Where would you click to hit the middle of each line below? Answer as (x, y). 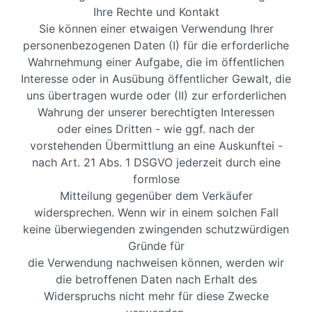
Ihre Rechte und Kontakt (156, 12)
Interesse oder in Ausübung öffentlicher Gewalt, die (156, 79)
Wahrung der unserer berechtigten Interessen (156, 112)
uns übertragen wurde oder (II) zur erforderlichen (156, 95)
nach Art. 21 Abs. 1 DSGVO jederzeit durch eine (156, 162)
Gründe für (156, 246)
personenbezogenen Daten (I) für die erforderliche (156, 45)
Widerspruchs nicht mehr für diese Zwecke (156, 296)
